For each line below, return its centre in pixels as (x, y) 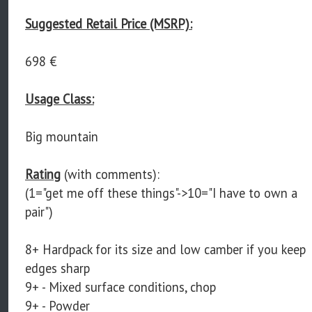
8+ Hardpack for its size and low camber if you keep (165, 249)
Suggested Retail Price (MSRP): (109, 23)
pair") (39, 211)
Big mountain (62, 136)
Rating (43, 174)
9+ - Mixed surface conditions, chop (120, 287)
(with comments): (110, 174)
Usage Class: (60, 99)
